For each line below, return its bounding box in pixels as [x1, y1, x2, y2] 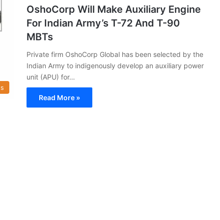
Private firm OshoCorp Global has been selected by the [27, 50, 203, 58]
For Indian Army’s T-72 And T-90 [27, 17, 180, 29]
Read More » [39, 93, 80, 102]
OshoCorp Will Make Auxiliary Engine [27, 3, 201, 15]
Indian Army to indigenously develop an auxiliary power [27, 61, 204, 70]
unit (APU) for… [27, 72, 75, 81]
